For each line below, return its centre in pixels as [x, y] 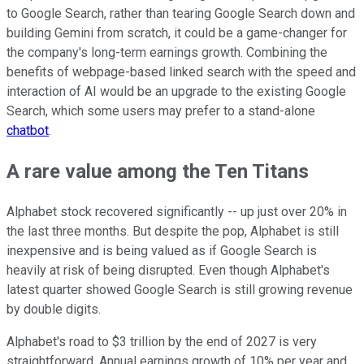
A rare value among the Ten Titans [158, 172]
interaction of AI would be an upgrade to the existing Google [176, 92]
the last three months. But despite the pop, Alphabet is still [173, 232]
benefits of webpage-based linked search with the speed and [181, 72]
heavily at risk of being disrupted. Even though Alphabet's [168, 271]
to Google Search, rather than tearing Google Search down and [181, 14]
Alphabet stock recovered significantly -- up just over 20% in [177, 212]
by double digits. [54, 310]
